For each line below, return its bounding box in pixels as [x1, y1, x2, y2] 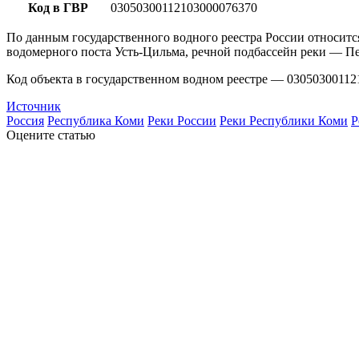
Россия [6, 113, 44, 127]
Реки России [147, 113, 216, 127]
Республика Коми [47, 113, 144, 127]
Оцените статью [6, 127, 95, 142]
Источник [6, 99, 61, 113]
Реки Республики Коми [220, 113, 348, 127]
